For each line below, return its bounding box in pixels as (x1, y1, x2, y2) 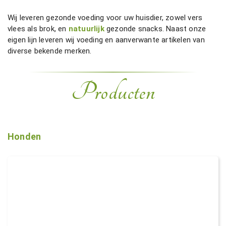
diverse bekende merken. (8, 46, 92, 55)
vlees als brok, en (8, 24, 69, 33)
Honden (8, 131, 41, 142)
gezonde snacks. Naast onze (104, 24, 206, 33)
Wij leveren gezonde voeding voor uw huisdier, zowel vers (8, 13, 203, 22)
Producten (71, 78, 155, 106)
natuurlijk (68, 24, 104, 33)
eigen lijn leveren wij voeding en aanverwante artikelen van (8, 35, 205, 44)
